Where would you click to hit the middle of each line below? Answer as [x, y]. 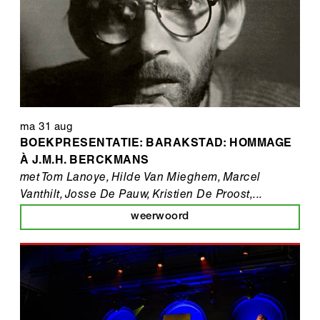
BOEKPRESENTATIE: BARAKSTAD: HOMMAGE [156, 145]
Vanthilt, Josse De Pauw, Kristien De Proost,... [141, 196]
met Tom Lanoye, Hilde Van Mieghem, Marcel [140, 179]
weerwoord [160, 217]
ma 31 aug [46, 128]
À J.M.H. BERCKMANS [85, 162]
